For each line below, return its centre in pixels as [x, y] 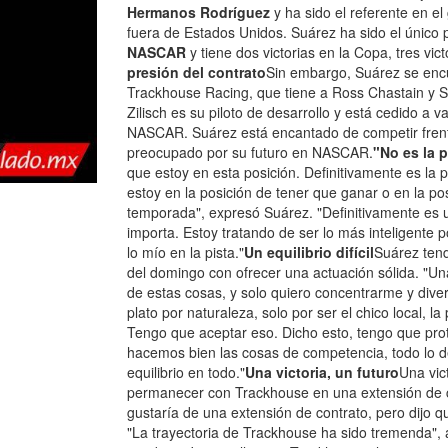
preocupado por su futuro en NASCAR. [250, 152]
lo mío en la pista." [185, 252]
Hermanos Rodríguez [198, 12]
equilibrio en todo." [186, 372]
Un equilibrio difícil [309, 252]
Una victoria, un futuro [322, 372]
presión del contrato [196, 72]
